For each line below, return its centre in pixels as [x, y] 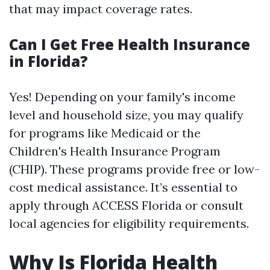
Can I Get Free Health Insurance [130, 44]
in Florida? [49, 61]
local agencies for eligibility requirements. [129, 223]
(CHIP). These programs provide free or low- [134, 169]
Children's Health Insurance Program [115, 151]
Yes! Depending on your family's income [122, 97]
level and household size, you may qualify [126, 115]
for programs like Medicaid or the [105, 133]
